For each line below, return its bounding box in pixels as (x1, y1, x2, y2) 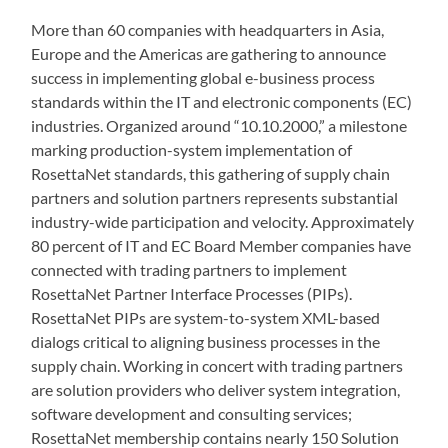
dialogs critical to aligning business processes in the (31, 332, 381, 351)
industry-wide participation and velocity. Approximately (31, 212, 415, 231)
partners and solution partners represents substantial (31, 188, 399, 207)
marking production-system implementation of (31, 140, 353, 159)
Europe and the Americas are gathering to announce (31, 44, 387, 63)
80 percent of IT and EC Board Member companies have (31, 236, 412, 255)
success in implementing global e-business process (31, 68, 376, 87)
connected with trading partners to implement (31, 260, 348, 279)
